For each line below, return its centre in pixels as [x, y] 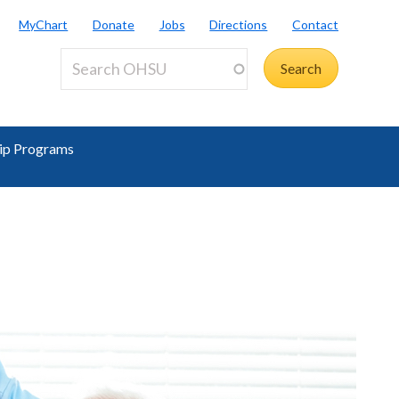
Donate [113, 24]
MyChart [44, 24]
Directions [239, 24]
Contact [316, 24]
